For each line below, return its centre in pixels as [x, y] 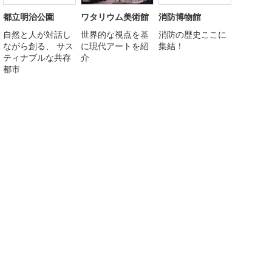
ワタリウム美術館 [115, 16]
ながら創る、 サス [38, 46]
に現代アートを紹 [115, 46]
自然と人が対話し [37, 34]
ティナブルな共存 [37, 57]
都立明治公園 [29, 16]
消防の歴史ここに [192, 34]
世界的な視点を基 [115, 34]
